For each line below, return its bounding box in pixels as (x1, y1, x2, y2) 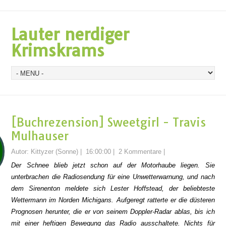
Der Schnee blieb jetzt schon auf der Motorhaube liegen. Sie (11, 161, 215, 169)
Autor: (11, 148, 31, 155)
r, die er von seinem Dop (67, 208, 142, 215)
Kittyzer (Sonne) (31, 148, 79, 155)
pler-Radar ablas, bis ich (142, 208, 215, 215)
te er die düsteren (162, 196, 215, 204)
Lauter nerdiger (11, 24, 130, 44)
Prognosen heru (11, 208, 58, 215)
